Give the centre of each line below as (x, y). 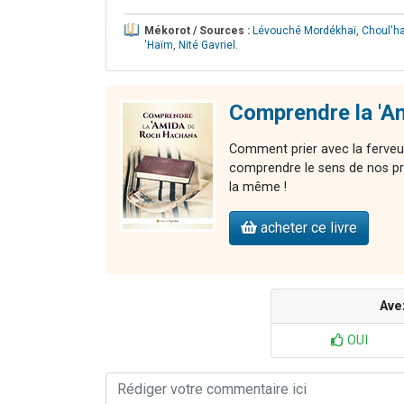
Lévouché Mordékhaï (304, 30)
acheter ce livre (307, 227)
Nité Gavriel (207, 45)
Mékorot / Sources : (197, 30)
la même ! (258, 187)
